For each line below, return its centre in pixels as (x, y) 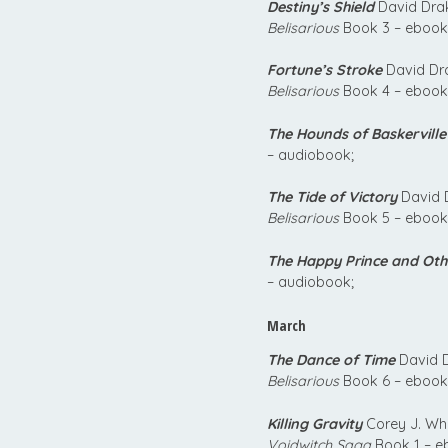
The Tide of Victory (332, 197)
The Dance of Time (331, 359)
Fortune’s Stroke (324, 70)
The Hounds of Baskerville (356, 133)
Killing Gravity (314, 423)
